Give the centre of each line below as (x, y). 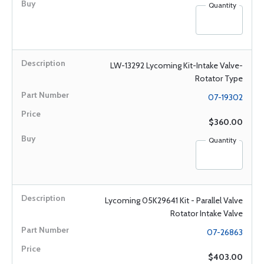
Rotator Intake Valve (207, 213)
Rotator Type (219, 78)
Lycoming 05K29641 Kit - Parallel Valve (174, 200)
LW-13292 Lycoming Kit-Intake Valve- (176, 65)
